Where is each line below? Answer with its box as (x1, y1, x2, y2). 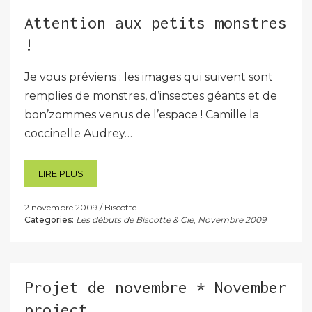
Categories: (24, 214, 74, 225)
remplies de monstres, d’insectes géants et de (24, 89, 277, 102)
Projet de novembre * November (24, 278, 287, 297)
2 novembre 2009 (24, 202, 97, 212)
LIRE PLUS (38, 168, 84, 179)
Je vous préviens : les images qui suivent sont (24, 70, 273, 84)
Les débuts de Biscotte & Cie (76, 214, 194, 225)
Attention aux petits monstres (24, 13, 287, 32)
